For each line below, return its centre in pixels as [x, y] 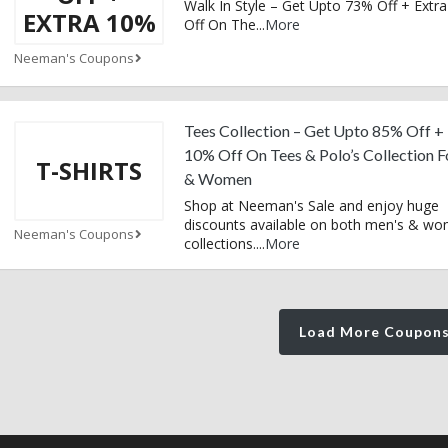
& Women [218, 178]
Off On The [220, 24]
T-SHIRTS [89, 170]
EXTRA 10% [89, 22]
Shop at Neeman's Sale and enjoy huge [311, 205]
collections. [220, 243]
